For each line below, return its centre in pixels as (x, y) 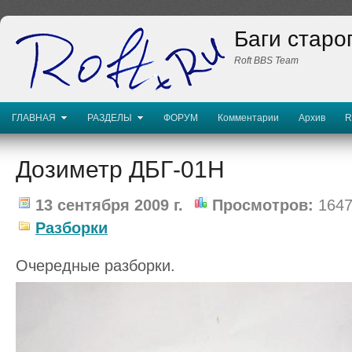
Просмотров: (260, 205)
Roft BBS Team (266, 60)
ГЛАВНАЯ (34, 118)
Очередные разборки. (95, 266)
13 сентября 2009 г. (107, 205)
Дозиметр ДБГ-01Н (120, 169)
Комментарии (248, 118)
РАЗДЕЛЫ (110, 118)
